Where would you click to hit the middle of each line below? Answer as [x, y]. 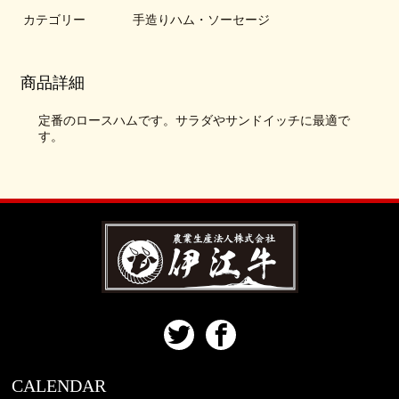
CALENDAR [59, 386]
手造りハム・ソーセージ [201, 20]
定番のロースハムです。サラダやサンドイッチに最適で [195, 120]
